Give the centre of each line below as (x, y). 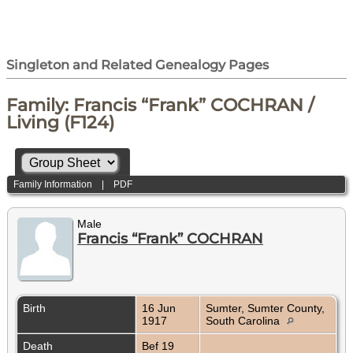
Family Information (53, 184)
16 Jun (159, 308)
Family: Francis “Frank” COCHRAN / (160, 105)
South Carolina (244, 321)
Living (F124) (60, 123)
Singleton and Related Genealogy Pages (137, 65)
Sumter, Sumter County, (265, 308)
